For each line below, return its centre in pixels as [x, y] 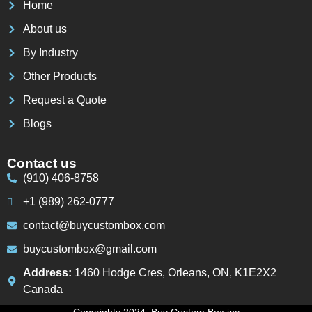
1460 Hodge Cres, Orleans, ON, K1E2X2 [175, 272]
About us [45, 29]
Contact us [42, 163]
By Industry [50, 52]
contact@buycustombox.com [94, 225]
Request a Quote [64, 100]
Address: [48, 272]
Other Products [60, 76]
